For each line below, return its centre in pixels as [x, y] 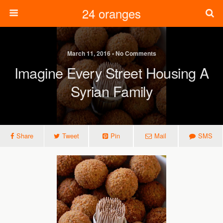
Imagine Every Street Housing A [111, 72]
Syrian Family [111, 91]
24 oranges [111, 13]
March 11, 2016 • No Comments [111, 53]
